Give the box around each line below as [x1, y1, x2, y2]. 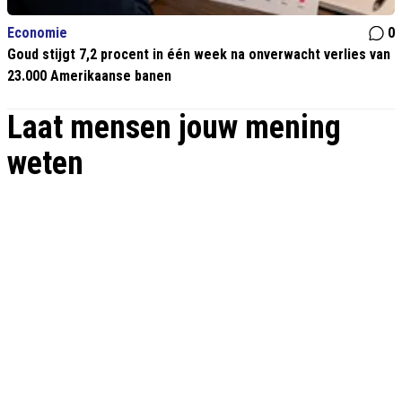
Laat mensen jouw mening [7, 109, 341, 147]
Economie [7, 24, 67, 42]
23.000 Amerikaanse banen [7, 67, 171, 85]
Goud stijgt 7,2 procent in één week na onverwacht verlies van [7, 46, 390, 64]
